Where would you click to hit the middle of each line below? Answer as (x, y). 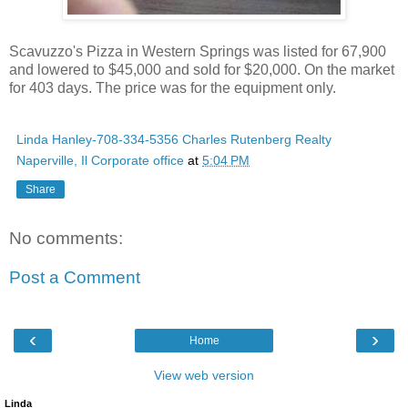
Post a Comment (75, 278)
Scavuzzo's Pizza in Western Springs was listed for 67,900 (198, 51)
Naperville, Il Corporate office (100, 160)
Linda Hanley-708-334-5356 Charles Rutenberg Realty (174, 139)
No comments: (66, 238)
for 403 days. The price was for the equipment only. (173, 87)
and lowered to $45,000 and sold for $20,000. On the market (202, 69)
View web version (204, 375)
